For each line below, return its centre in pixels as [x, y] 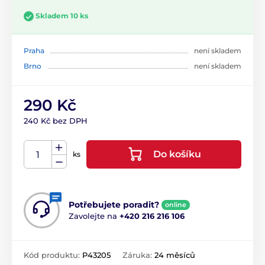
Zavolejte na [94, 216]
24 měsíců [175, 255]
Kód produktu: [53, 255]
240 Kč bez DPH [56, 120]
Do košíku [177, 154]
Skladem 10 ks [62, 16]
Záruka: [138, 255]
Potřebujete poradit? [114, 204]
